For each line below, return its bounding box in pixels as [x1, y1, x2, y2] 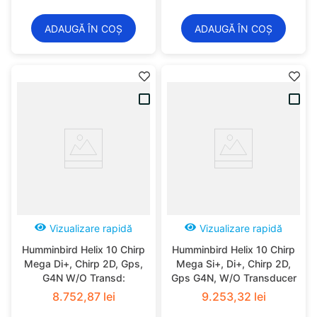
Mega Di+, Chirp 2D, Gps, [24, 258, 143, 270]
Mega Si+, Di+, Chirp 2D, [176, 258, 291, 270]
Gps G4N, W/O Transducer [171, 272, 296, 284]
